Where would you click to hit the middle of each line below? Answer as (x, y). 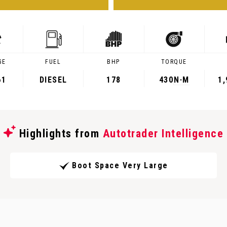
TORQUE (174, 62)
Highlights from (59, 134)
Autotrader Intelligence (163, 134)
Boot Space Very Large (120, 166)
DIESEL (53, 80)
